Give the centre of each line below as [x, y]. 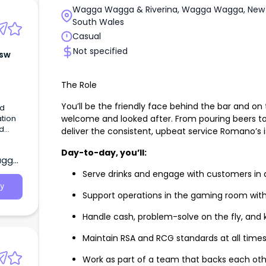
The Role [79, 85]
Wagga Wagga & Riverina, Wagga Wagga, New [169, 9]
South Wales [98, 22]
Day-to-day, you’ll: [104, 153]
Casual [87, 37]
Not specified [100, 51]
